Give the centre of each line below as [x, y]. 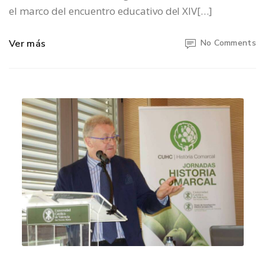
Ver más [28, 44]
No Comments [228, 43]
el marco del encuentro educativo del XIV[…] [111, 11]
